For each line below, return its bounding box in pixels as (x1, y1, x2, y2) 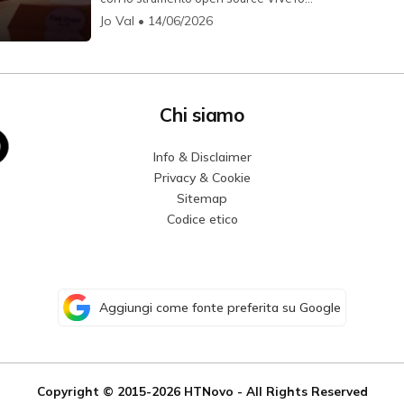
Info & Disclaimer (152, 149, 252, 166)
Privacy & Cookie (153, 170, 251, 187)
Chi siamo (160, 103, 244, 127)
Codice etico (166, 211, 238, 228)
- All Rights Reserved (233, 383, 368, 399)
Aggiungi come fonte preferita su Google (99, 299, 341, 317)
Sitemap (177, 190, 227, 207)
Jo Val (100, 13, 135, 30)
